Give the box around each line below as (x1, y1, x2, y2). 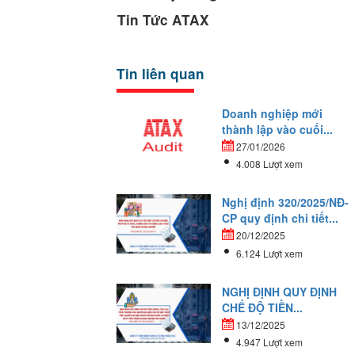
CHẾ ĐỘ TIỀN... (222, 299, 303, 315)
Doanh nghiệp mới (222, 105, 323, 121)
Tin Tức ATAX (116, 10, 209, 30)
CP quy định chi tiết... (222, 210, 339, 227)
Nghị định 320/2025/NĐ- (222, 194, 349, 211)
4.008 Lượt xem (236, 157, 303, 171)
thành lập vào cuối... (222, 120, 334, 137)
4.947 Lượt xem (236, 335, 303, 349)
